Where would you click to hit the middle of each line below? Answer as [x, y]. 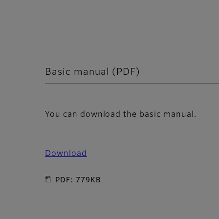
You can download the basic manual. [121, 115]
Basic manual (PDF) [93, 72]
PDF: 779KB [78, 181]
